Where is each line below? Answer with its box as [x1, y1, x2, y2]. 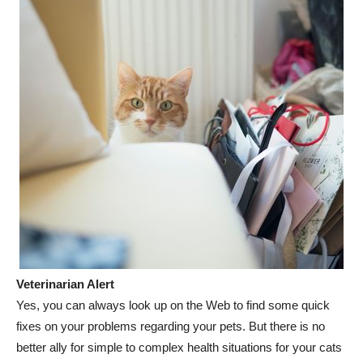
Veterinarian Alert [16, 276, 114, 291]
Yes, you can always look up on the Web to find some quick [16, 297, 330, 312]
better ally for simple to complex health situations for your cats [16, 340, 342, 354]
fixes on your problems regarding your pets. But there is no [16, 318, 325, 333]
